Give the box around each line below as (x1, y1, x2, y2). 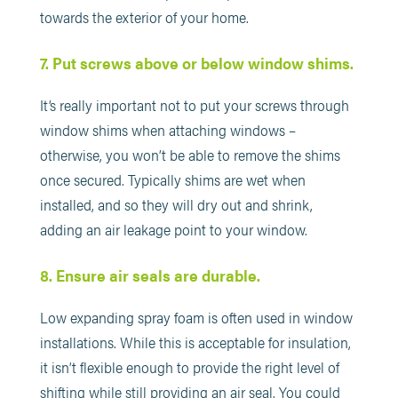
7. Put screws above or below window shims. (39, 52, 354, 75)
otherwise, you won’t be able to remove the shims (39, 144, 340, 166)
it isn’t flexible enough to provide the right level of (39, 356, 339, 378)
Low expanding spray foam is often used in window (39, 306, 353, 329)
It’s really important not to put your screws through (39, 94, 349, 116)
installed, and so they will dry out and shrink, (39, 194, 313, 216)
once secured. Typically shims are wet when (39, 169, 306, 191)
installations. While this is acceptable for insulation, (39, 331, 351, 354)
